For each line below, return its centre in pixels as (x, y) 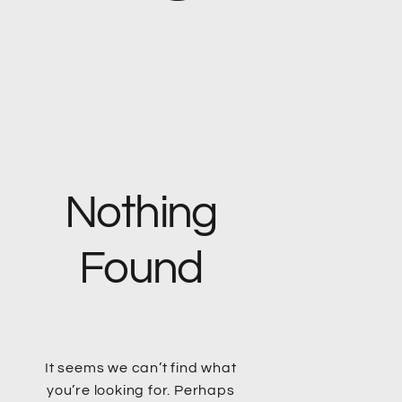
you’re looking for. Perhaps (140, 391)
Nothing (140, 214)
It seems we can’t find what (140, 368)
